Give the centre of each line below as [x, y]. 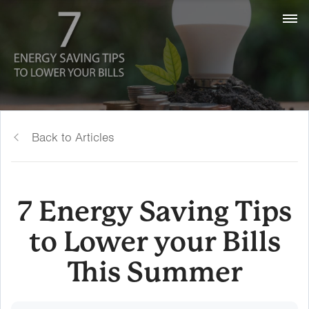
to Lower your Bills [154, 242]
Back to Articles [73, 137]
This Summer [154, 272]
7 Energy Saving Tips [154, 211]
